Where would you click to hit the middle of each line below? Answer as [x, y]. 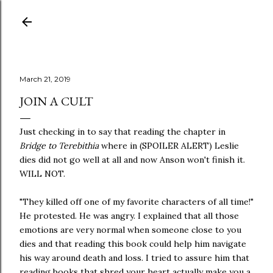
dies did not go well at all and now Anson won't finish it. [132, 160]
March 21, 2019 [45, 79]
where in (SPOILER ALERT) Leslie [169, 146]
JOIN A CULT [56, 101]
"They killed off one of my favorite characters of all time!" [136, 202]
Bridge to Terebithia [59, 146]
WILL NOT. [42, 174]
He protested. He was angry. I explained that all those [129, 216]
